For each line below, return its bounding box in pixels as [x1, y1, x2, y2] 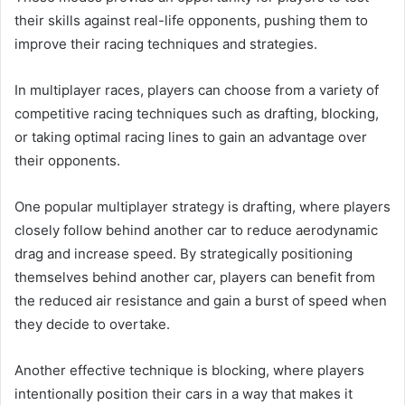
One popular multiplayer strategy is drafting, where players [14, 197, 391, 215]
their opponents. [14, 151, 120, 169]
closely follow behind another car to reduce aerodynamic [14, 221, 378, 239]
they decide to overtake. [14, 315, 170, 333]
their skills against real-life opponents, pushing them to [14, 11, 368, 29]
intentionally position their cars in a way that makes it [14, 384, 353, 402]
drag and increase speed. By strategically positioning [14, 244, 353, 262]
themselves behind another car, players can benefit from [14, 268, 375, 286]
